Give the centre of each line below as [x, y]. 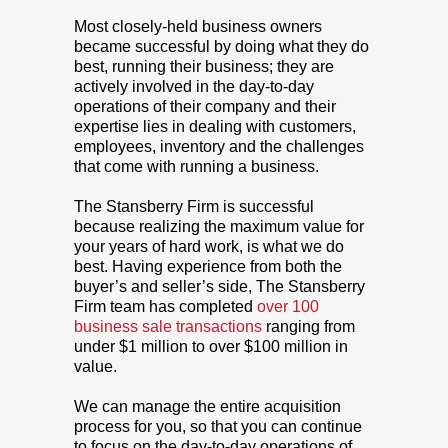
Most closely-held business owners [198, 27]
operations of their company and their [205, 107]
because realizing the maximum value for [219, 227]
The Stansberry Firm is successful [194, 207]
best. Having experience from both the [208, 267]
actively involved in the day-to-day [194, 87]
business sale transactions [170, 327]
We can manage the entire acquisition [207, 407]
